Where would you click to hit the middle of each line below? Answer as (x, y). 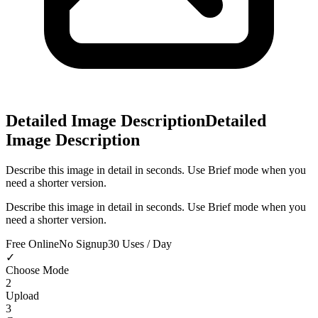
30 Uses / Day (140, 243)
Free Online (32, 243)
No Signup (83, 243)
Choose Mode (37, 270)
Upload (22, 295)
